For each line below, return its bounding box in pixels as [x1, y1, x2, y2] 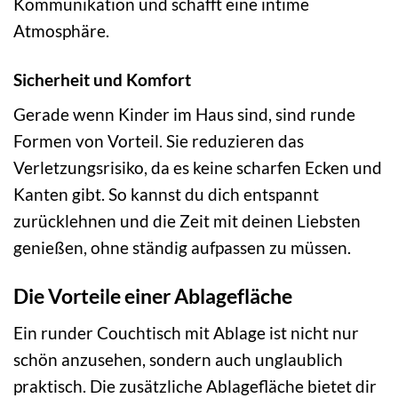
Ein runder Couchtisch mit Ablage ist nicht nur [13, 322, 359, 343]
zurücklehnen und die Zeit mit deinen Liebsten [13, 211, 361, 232]
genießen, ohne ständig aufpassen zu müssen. [13, 237, 351, 259]
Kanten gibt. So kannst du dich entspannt [13, 184, 319, 205]
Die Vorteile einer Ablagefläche [13, 283, 292, 309]
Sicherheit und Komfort [13, 68, 191, 90]
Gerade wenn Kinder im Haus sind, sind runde [13, 104, 355, 125]
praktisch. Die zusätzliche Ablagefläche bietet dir [13, 375, 377, 396]
